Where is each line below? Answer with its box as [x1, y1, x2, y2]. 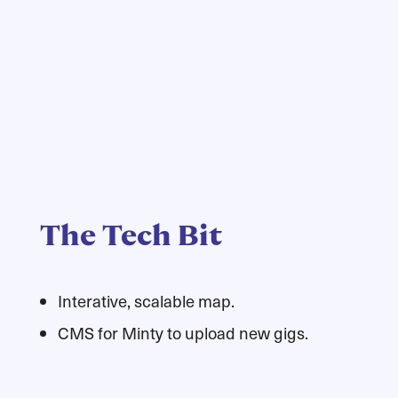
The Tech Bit [39, 217, 222, 254]
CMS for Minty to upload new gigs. [57, 322, 308, 345]
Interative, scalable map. [57, 290, 235, 313]
